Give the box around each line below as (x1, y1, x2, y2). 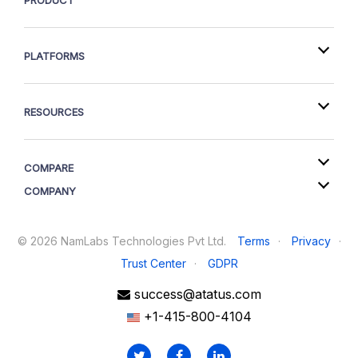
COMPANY (24, 185, 76, 197)
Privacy (291, 234, 331, 248)
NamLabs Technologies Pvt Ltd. (57, 234, 229, 248)
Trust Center (120, 257, 186, 270)
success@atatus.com (133, 286, 261, 302)
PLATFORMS (24, 50, 85, 62)
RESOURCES (24, 105, 84, 118)
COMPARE (24, 161, 74, 174)
